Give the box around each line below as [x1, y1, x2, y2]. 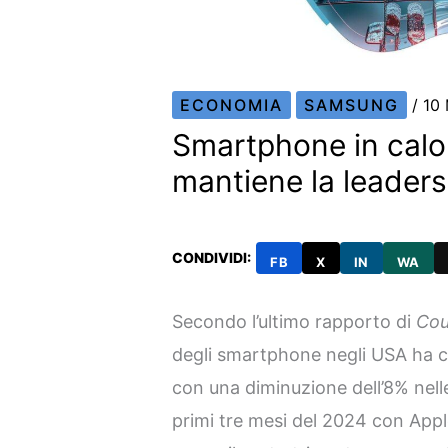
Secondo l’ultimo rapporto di [172, 311, 417, 333]
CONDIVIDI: [172, 248, 252, 266]
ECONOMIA [180, 95, 284, 116]
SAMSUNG [304, 95, 400, 116]
